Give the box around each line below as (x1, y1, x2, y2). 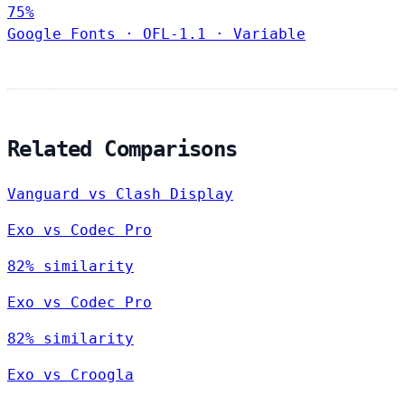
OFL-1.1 (143, 24, 206, 42)
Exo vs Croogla (7, 365, 134, 383)
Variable (233, 24, 306, 42)
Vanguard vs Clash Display (7, 184, 233, 202)
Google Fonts (7, 24, 116, 42)
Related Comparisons (7, 136, 238, 162)
